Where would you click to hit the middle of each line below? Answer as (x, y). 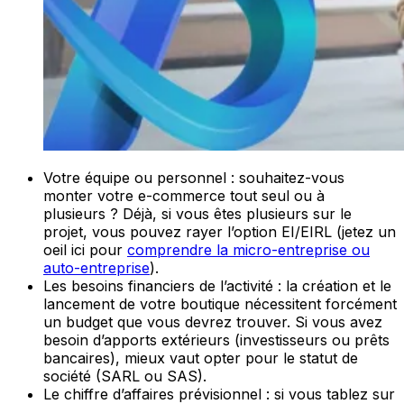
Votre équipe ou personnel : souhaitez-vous (194, 177)
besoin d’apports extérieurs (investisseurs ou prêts (216, 340)
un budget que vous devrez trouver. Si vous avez (213, 321)
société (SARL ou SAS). (125, 376)
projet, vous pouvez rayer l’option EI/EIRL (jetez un (220, 231)
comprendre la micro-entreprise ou (248, 249)
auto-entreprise (96, 267)
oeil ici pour (85, 249)
